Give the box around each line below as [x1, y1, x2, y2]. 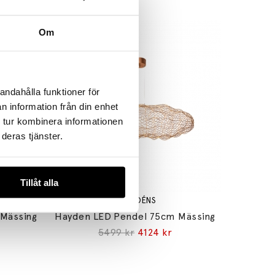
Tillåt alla [20, 177, 58, 188]
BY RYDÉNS [114, 196, 157, 206]
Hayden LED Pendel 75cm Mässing [55, 211, 215, 223]
